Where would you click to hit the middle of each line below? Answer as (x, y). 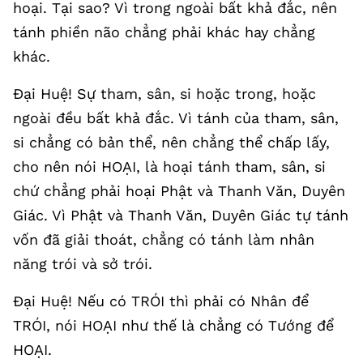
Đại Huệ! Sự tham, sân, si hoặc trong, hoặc (164, 94)
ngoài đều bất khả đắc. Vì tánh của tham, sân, (176, 118)
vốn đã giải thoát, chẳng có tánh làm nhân (164, 239)
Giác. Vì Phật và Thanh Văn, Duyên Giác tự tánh (181, 215)
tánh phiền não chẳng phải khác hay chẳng (164, 32)
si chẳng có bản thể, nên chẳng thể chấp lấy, (171, 142)
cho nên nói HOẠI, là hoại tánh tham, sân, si (169, 167)
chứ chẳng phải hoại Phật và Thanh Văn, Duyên (179, 191)
